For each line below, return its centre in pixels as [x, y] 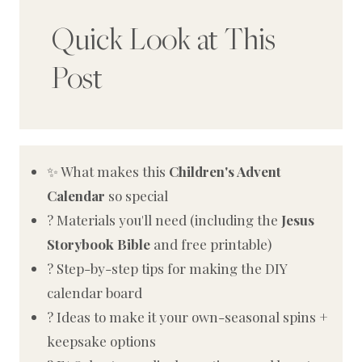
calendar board [95, 293]
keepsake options [101, 341]
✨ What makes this [108, 172]
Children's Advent [225, 172]
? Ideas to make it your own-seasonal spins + [187, 317]
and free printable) [211, 244]
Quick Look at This [164, 39]
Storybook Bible [99, 244]
